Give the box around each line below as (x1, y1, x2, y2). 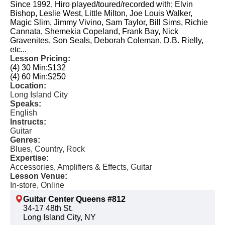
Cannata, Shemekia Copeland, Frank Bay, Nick (10, 27, 178, 36)
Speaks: (10, 99, 41, 108)
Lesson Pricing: (10, 54, 70, 63)
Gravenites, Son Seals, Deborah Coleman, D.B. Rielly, (10, 36, 203, 45)
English (10, 108, 37, 117)
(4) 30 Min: (10, 63, 48, 72)
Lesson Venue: (10, 172, 67, 180)
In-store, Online (10, 181, 64, 189)
